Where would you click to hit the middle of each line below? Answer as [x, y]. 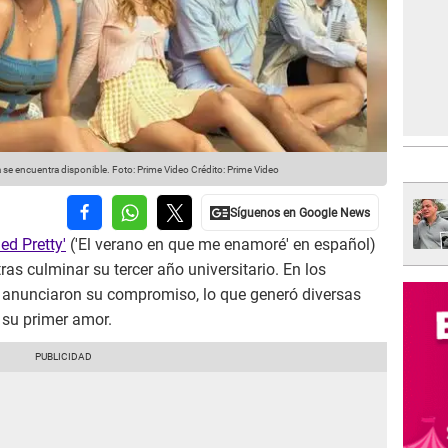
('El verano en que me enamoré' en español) [221, 245]
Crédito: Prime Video [234, 170]
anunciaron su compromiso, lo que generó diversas [181, 295]
